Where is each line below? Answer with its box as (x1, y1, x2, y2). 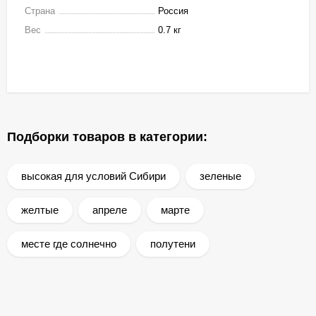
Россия (158, 5, 188, 16)
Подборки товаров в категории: (7, 129, 207, 144)
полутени (150, 237, 195, 250)
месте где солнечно (21, 237, 116, 250)
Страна (25, 5, 55, 16)
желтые (21, 203, 59, 216)
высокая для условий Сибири (21, 169, 166, 182)
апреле (92, 203, 127, 216)
